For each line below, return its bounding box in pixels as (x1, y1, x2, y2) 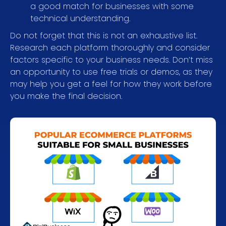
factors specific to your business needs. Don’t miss (10, 53, 213, 66)
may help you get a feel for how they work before (10, 78, 212, 90)
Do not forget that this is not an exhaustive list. (10, 29, 197, 41)
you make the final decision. (10, 90, 122, 102)
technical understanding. (30, 12, 130, 24)
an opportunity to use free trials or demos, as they (10, 66, 212, 78)
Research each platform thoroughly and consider (10, 41, 210, 53)
